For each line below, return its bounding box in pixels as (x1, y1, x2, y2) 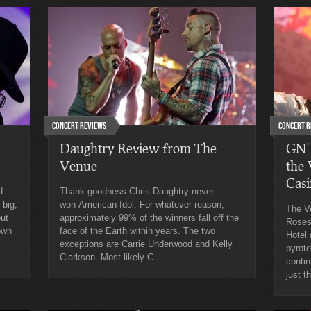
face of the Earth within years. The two (60, 226, 215, 236)
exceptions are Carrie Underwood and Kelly (60, 239, 233, 249)
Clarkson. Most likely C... (60, 252, 162, 262)
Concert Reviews (52, 120, 106, 132)
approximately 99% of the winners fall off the (60, 212, 239, 223)
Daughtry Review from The (60, 140, 217, 156)
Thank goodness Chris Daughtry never (60, 186, 214, 196)
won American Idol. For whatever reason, (60, 199, 224, 210)
